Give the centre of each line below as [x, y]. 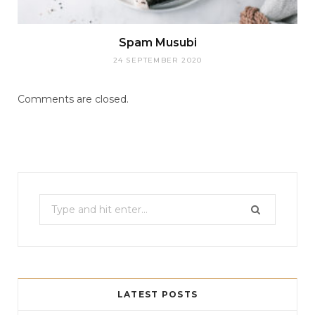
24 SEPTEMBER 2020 [157, 60]
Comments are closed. [73, 99]
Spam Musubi [157, 43]
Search [56, 203]
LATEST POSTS [157, 294]
